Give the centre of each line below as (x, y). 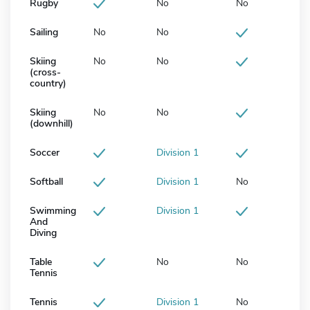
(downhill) (52, 124)
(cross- (45, 73)
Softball (46, 182)
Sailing (44, 33)
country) (48, 84)
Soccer (45, 153)
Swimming (53, 211)
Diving (43, 233)
